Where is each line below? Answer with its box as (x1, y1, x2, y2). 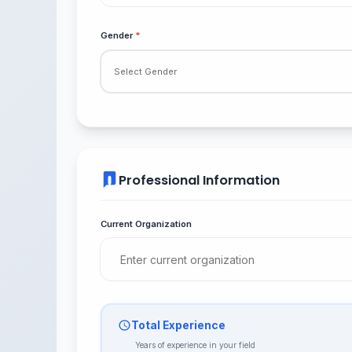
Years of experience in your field (135, 339, 255, 350)
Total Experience (130, 318, 225, 332)
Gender (101, 30, 135, 42)
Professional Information (118, 171, 280, 190)
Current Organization (101, 218, 192, 229)
